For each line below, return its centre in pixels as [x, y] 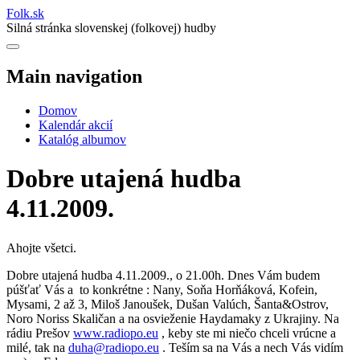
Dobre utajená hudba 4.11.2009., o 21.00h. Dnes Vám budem [163, 275]
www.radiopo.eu [116, 333]
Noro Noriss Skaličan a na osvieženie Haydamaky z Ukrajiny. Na [173, 318]
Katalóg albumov [82, 139]
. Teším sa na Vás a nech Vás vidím [251, 347]
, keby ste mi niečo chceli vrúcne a [247, 333]
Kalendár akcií [76, 125]
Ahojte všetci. [41, 247]
